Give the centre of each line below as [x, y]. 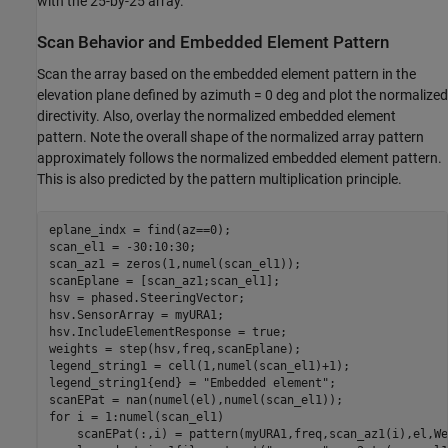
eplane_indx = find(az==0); [139, 230]
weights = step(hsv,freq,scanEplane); [174, 349]
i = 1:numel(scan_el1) [146, 417]
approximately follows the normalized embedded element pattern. [239, 157]
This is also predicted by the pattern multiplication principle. [219, 178]
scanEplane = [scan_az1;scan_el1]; [164, 281]
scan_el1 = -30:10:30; [122, 247]
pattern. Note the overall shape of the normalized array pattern [230, 136]
